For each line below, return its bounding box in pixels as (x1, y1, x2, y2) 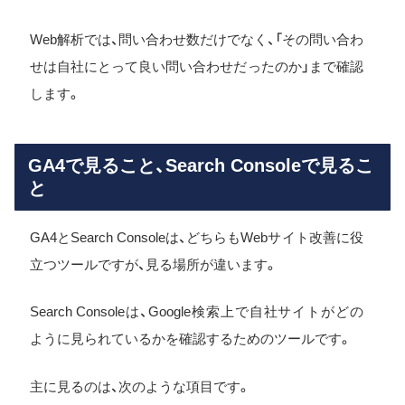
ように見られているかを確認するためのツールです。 (29, 331, 352, 347)
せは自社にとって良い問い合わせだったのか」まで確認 (29, 58, 363, 74)
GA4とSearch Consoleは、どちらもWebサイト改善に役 (29, 229, 363, 245)
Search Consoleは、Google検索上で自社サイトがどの (29, 304, 363, 320)
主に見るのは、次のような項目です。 (29, 378, 250, 394)
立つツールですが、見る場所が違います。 (29, 256, 278, 272)
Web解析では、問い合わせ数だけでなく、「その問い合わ (29, 31, 363, 47)
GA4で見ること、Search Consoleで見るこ (28, 155, 373, 175)
